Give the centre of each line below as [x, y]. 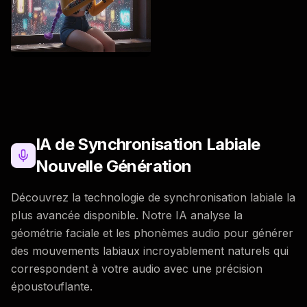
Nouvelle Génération [114, 166]
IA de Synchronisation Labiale [148, 144]
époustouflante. [52, 286]
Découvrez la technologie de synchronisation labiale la [153, 197]
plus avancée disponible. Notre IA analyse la [127, 215]
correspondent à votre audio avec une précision [137, 268]
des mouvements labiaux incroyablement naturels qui [150, 250]
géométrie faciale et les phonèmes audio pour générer [152, 233]
